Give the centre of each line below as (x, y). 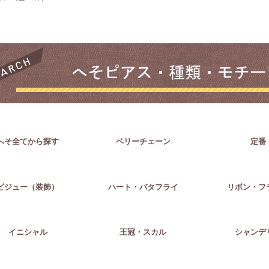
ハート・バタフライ (143, 187)
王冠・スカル (143, 232)
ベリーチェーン (143, 141)
